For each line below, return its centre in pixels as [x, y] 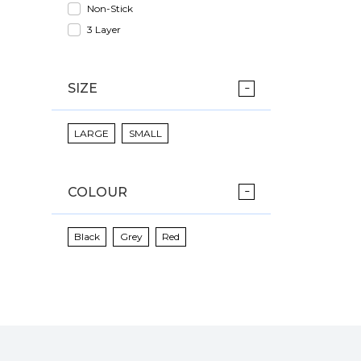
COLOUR [98, 192]
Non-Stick [110, 9]
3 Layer [104, 30]
